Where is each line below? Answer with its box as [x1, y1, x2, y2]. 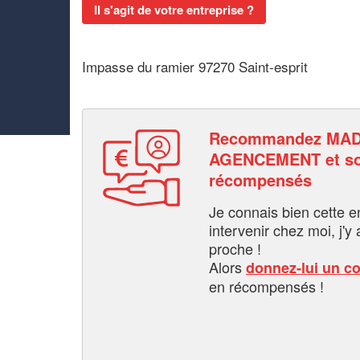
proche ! [209, 237, 261, 259]
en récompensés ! [209, 275, 324, 297]
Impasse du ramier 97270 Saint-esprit [82, 56, 308, 76]
